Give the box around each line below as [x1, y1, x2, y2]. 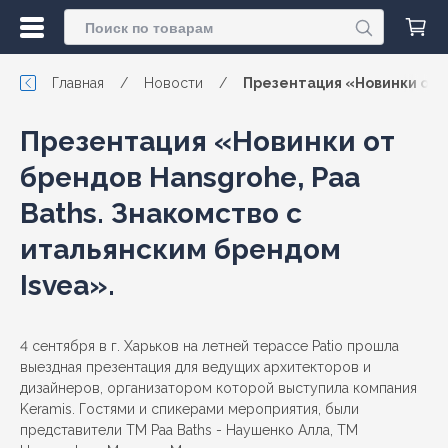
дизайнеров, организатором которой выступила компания [20, 380, 417, 396]
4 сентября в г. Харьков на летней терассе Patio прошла [20, 338, 399, 354]
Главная [52, 75, 104, 91]
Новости [144, 75, 203, 91]
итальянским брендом [20, 233, 341, 266]
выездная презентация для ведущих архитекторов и [20, 359, 371, 375]
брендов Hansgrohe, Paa [20, 161, 360, 194]
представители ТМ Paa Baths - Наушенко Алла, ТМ [20, 422, 358, 438]
